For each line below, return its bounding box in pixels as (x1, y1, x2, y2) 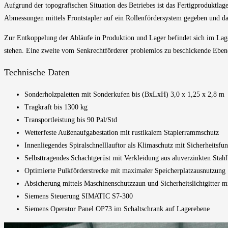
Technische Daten (4, 67, 70, 77)
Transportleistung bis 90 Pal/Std (24, 116, 117, 124)
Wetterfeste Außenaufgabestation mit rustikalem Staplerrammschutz (24, 128, 219, 136)
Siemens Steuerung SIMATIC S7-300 (24, 192, 133, 200)
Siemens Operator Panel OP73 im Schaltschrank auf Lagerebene (24, 205, 210, 213)
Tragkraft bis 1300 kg (24, 103, 88, 111)
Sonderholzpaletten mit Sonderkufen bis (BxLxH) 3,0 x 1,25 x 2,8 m (24, 90, 226, 98)
